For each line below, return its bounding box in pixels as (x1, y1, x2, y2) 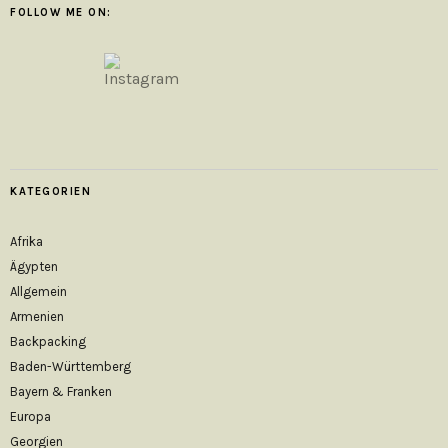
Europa (10, 409, 51, 424)
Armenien (10, 309, 64, 324)
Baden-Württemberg (10, 359, 131, 374)
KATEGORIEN (10, 185, 91, 198)
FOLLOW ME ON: (10, 6, 112, 19)
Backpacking (10, 334, 86, 349)
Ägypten (10, 259, 58, 274)
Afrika (10, 234, 43, 249)
